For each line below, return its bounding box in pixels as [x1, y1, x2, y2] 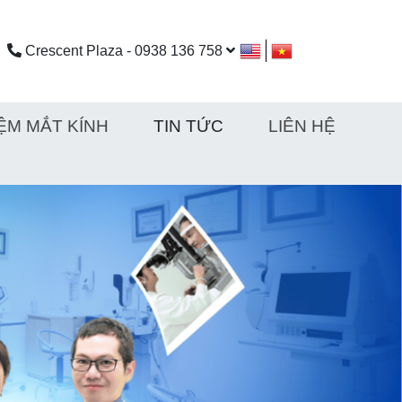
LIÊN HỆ [268, 116, 336, 135]
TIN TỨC [153, 116, 223, 135]
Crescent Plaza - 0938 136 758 [22, 42, 226, 58]
